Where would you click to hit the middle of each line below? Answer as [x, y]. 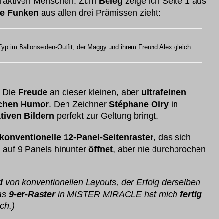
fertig [191, 194]
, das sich [172, 137]
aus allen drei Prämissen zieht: [100, 13]
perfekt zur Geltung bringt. [106, 116]
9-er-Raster [32, 194]
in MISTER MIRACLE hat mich [118, 194]
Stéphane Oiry [139, 104]
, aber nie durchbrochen [159, 149]
